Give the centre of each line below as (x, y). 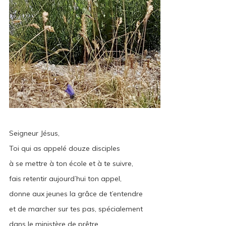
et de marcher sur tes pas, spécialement (76, 209)
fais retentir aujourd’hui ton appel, (65, 178)
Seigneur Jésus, (34, 133)
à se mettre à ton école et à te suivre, (71, 163)
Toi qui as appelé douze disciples (65, 148)
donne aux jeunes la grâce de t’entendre (76, 193)
